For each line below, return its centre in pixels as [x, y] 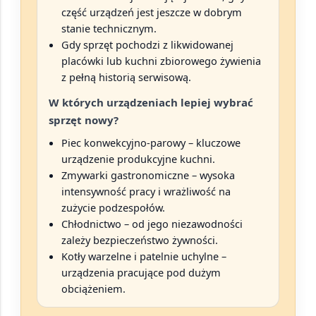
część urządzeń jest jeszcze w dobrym [152, 12]
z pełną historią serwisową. [126, 77]
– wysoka [212, 175]
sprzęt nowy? [84, 120]
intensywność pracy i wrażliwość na [146, 192]
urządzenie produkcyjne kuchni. [138, 159]
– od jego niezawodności [182, 224]
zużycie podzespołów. [113, 208]
